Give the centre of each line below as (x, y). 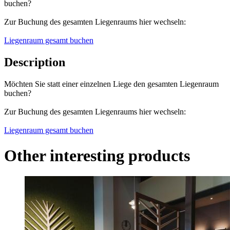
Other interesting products (97, 155)
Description (35, 62)
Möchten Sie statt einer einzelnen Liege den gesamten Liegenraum (111, 84)
